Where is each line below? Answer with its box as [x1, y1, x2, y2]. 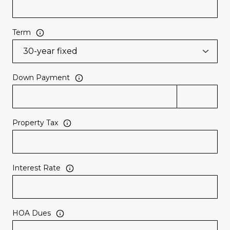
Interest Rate [12, 163, 61, 173]
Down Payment [12, 73, 70, 83]
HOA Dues [12, 208, 51, 218]
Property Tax [12, 118, 58, 128]
